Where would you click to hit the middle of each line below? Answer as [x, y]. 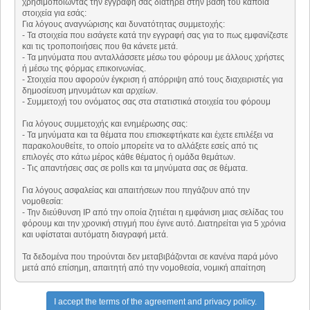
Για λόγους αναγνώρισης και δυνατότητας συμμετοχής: [124, 25]
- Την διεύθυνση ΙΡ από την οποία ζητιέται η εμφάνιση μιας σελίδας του [153, 213]
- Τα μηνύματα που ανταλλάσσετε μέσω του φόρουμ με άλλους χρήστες [153, 58]
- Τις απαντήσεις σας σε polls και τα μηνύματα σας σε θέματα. [135, 168]
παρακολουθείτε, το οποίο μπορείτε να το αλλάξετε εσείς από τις [140, 146]
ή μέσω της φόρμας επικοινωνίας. [84, 69]
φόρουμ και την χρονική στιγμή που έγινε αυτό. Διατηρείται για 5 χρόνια [154, 224]
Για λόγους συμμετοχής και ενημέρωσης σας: [105, 124]
